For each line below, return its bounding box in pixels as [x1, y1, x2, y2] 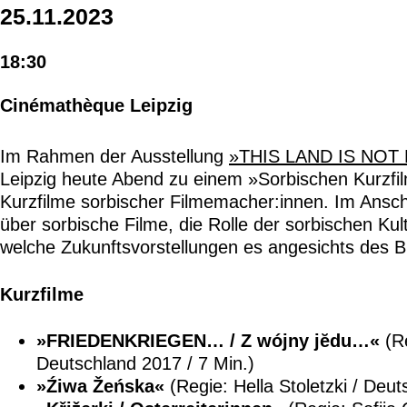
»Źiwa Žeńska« [36, 376, 164, 397]
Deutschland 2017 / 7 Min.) [36, 353, 254, 374]
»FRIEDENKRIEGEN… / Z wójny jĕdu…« [36, 331, 380, 352]
